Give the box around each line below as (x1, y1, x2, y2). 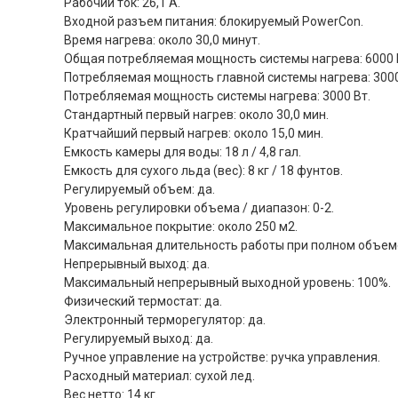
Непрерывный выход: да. (64, 257, 210, 271)
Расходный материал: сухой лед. (64, 369, 255, 383)
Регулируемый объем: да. (64, 182, 215, 196)
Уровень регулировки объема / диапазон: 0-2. (64, 201, 334, 215)
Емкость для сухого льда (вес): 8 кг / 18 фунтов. (64, 163, 343, 178)
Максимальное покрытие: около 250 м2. (64, 219, 298, 234)
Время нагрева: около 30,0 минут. (64, 33, 260, 47)
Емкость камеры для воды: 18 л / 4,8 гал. (64, 145, 301, 159)
